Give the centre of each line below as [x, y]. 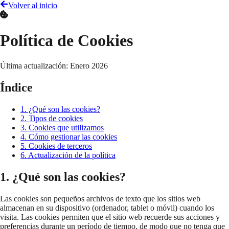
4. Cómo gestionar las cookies [69, 136]
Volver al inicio [33, 5]
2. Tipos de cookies [52, 118]
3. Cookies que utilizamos [62, 127]
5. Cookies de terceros [56, 146]
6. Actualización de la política [68, 155]
